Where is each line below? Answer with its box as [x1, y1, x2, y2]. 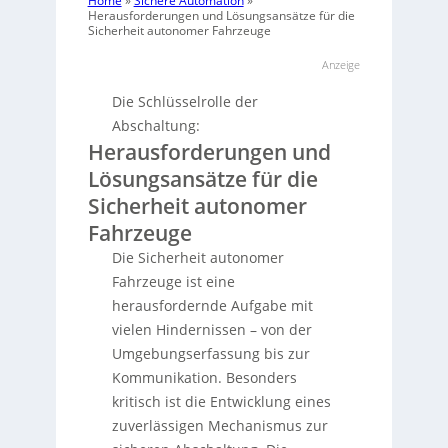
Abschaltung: [111, 116, 200, 136]
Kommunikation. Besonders [111, 368, 297, 388]
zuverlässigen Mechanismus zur [111, 416, 328, 436]
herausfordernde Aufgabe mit [111, 296, 313, 316]
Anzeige [322, 57, 361, 73]
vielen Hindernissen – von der [111, 320, 312, 340]
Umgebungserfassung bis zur [111, 344, 310, 364]
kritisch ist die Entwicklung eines [111, 392, 331, 412]
